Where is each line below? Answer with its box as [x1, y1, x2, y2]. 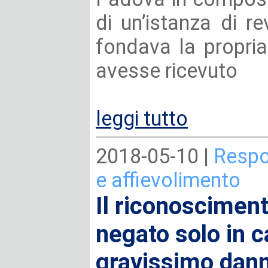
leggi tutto [96, 106, 188, 130]
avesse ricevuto [96, 59, 237, 83]
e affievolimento [96, 168, 240, 192]
